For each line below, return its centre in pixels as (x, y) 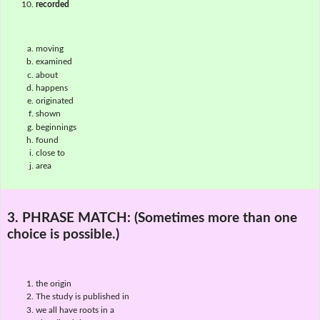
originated (54, 101)
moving (49, 49)
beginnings (56, 127)
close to (50, 153)
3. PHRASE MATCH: (70, 218)
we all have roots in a (75, 310)
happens (51, 87)
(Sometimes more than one (215, 218)
